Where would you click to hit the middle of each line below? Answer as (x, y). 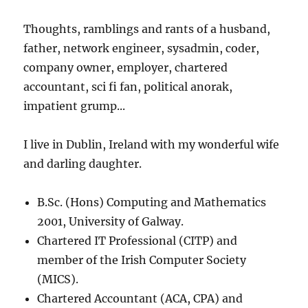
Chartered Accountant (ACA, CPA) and (140, 298)
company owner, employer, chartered (126, 67)
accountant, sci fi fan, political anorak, (128, 87)
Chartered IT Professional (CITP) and (137, 241)
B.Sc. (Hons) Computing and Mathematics (152, 202)
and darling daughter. (83, 164)
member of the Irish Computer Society (142, 260)
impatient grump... (75, 106)
